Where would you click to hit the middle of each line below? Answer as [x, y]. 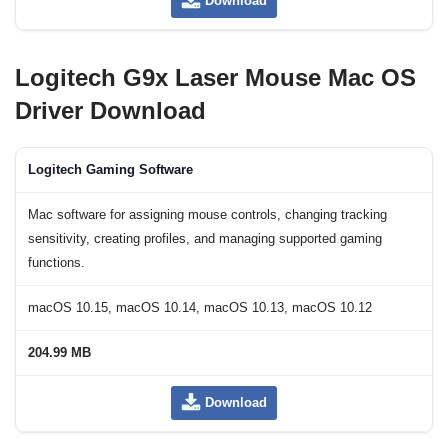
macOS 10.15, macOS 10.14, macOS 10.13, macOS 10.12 [200, 308]
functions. [56, 263]
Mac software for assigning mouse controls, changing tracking [207, 215]
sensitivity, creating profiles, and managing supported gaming [205, 239]
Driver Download [110, 111]
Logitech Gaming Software [110, 170]
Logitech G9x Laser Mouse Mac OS [215, 78]
